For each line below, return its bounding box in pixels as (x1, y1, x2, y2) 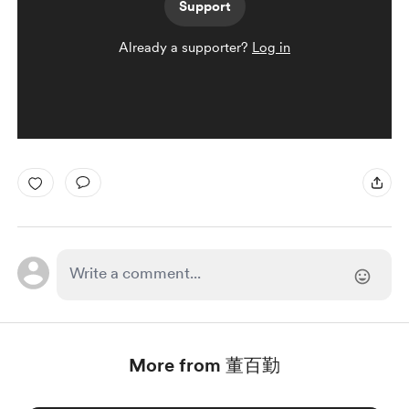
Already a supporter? (119, 39, 252, 56)
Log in (252, 39, 290, 56)
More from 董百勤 (129, 354, 280, 376)
